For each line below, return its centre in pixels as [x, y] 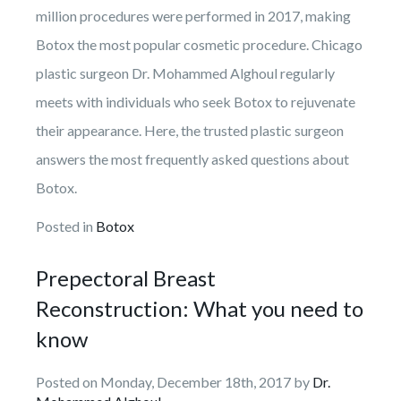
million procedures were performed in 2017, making [193, 15]
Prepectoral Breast [126, 277]
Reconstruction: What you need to [200, 308]
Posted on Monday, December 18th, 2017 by [174, 381]
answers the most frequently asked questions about [192, 158]
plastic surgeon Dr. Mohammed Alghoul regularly [185, 73]
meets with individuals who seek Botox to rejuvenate [196, 101]
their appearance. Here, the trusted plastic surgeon [190, 130]
